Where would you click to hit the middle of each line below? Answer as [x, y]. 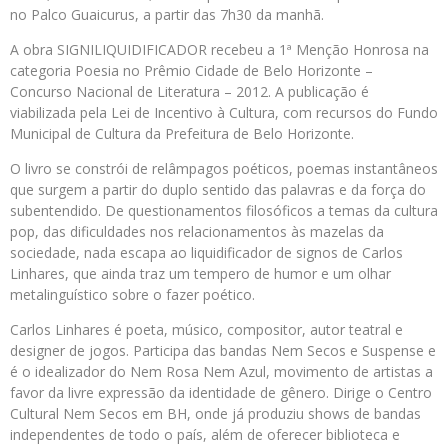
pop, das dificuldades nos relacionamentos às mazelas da [197, 231]
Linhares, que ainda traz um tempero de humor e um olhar [200, 273]
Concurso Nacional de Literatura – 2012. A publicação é [189, 91]
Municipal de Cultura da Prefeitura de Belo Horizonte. [182, 133]
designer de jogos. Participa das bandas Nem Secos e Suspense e [223, 350]
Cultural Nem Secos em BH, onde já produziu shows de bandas [215, 413]
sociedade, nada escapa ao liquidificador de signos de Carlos [206, 252]
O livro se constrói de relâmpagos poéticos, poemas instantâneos [224, 168]
